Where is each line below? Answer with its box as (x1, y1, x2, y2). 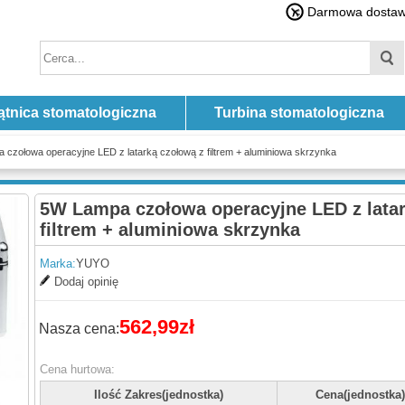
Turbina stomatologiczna (213, 105, 384, 120)
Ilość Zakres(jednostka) (94, 388, 223, 401)
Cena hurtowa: (40, 363, 115, 376)
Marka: (40, 257, 76, 270)
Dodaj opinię (54, 275, 118, 288)
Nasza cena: (39, 321, 119, 336)
